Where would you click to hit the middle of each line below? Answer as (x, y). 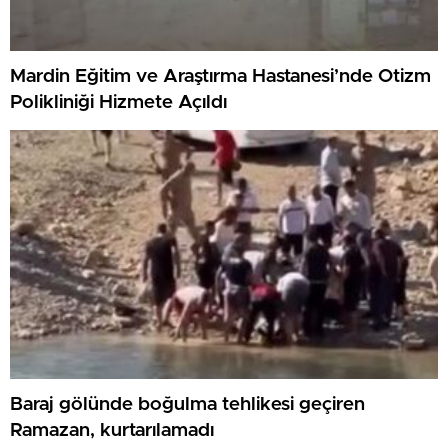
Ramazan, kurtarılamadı (112, 430)
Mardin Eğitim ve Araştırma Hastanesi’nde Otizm (220, 76)
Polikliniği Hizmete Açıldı (118, 102)
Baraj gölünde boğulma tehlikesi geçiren (187, 404)
